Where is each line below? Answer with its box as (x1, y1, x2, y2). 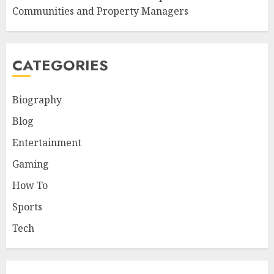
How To (12, 179, 48, 193)
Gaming (12, 157, 49, 171)
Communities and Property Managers (12, 4, 188, 18)
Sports (12, 200, 42, 214)
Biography (12, 93, 62, 107)
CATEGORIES (12, 54, 108, 76)
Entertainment (12, 136, 81, 150)
